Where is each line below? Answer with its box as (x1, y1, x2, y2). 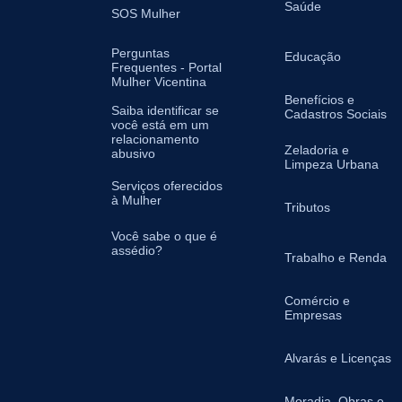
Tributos (284, 200, 331, 214)
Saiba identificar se (111, 103, 219, 118)
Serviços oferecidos (111, 179, 223, 193)
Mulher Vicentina (111, 74, 206, 89)
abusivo (111, 146, 155, 161)
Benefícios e (284, 92, 355, 107)
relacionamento (111, 132, 199, 146)
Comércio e (284, 293, 351, 308)
